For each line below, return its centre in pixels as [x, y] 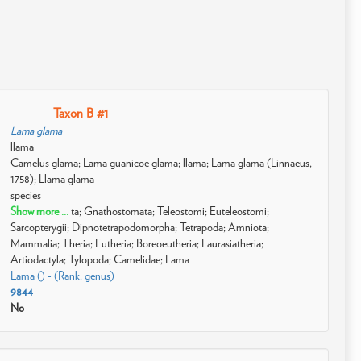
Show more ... [41, 211]
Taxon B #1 [80, 113]
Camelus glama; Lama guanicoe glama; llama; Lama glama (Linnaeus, [162, 163]
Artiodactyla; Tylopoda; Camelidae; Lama [100, 259]
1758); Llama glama [53, 179]
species [26, 195]
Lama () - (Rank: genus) [63, 276]
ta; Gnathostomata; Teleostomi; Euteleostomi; [170, 211]
